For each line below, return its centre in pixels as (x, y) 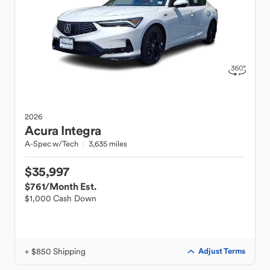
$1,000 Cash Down (61, 198)
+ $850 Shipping (55, 251)
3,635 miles (108, 144)
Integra (81, 130)
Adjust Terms (222, 251)
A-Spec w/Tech (52, 144)
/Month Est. (71, 186)
